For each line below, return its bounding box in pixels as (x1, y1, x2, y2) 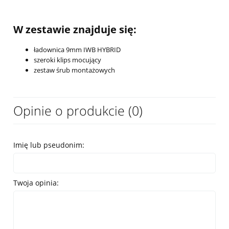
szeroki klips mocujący (34, 55, 101, 65)
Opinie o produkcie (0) (13, 102, 143, 120)
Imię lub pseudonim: (13, 140, 84, 150)
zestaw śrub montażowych (34, 65, 115, 75)
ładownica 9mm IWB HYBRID (34, 45, 121, 55)
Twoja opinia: (13, 178, 59, 188)
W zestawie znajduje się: (13, 22, 136, 37)
